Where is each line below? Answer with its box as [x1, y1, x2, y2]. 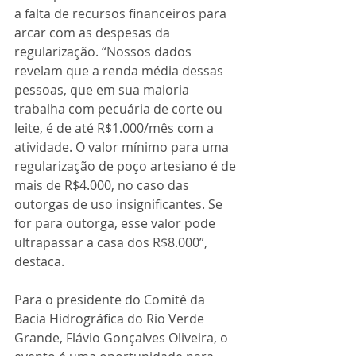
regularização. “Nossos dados [14, 43, 195, 60]
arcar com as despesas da [14, 24, 173, 41]
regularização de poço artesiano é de [14, 157, 239, 175]
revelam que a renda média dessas [14, 62, 226, 79]
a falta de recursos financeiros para [14, 5, 230, 22]
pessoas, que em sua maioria [14, 81, 192, 99]
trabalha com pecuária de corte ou [14, 100, 226, 118]
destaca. [14, 253, 64, 270]
